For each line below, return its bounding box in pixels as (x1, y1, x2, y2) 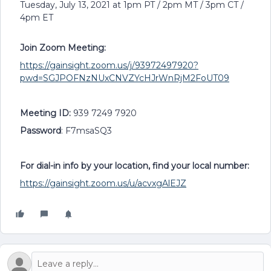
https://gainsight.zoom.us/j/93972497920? (20, 60, 198, 71)
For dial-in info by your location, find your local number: (20, 160, 249, 171)
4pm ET (20, 12, 53, 23)
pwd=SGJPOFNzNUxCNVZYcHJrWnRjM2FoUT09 (20, 73, 229, 83)
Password (20, 125, 61, 136)
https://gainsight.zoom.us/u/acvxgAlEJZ (20, 178, 186, 189)
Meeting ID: (20, 108, 71, 119)
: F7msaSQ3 (61, 125, 112, 136)
